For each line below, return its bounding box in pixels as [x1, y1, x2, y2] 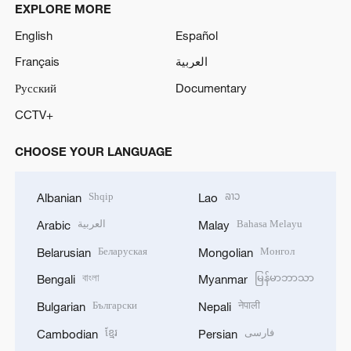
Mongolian [198, 244, 253, 259]
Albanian [36, 190, 81, 205]
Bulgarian [36, 299, 85, 314]
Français [14, 54, 60, 69]
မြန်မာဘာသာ [255, 270, 315, 287]
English [14, 27, 52, 42]
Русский [14, 81, 56, 96]
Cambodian [36, 326, 98, 341]
